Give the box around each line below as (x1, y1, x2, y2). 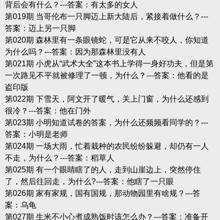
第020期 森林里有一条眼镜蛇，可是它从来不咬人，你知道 (4, 35, 209, 44)
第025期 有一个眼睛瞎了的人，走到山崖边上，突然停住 (4, 165, 201, 174)
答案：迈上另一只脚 (4, 24, 76, 32)
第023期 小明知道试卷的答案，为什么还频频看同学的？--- (4, 118, 208, 127)
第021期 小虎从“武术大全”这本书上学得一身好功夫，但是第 (4, 59, 214, 68)
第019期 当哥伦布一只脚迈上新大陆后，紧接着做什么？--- (4, 12, 208, 21)
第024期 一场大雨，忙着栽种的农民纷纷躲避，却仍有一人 (4, 141, 209, 150)
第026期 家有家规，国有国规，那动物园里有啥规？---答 (4, 189, 200, 197)
